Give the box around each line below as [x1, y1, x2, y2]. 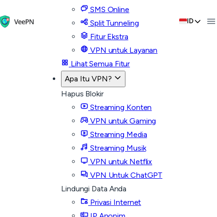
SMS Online [88, 5, 129, 14]
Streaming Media [88, 130, 147, 139]
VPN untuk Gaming [88, 116, 156, 125]
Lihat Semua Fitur [69, 59, 130, 68]
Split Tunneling [88, 18, 139, 28]
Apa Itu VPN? [65, 74, 114, 83]
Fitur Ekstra [88, 32, 128, 41]
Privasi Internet [88, 198, 141, 207]
